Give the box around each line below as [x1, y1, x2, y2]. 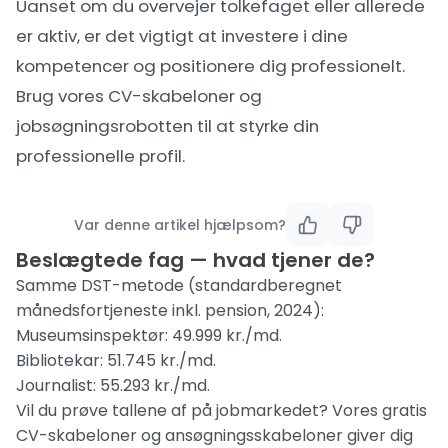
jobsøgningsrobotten [16, 114, 193, 138]
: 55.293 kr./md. [93, 374, 210, 397]
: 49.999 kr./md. [165, 324, 282, 347]
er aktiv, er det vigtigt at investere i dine [16, 24, 348, 48]
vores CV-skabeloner [58, 84, 235, 108]
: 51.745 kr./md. [100, 349, 216, 372]
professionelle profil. [16, 144, 185, 168]
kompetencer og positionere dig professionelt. [16, 54, 405, 78]
